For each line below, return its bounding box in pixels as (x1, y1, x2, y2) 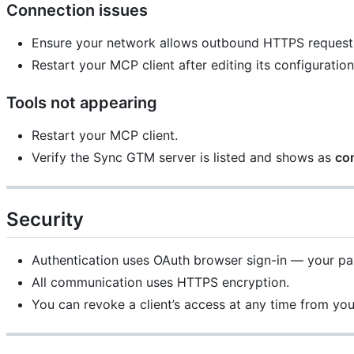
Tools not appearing (6, 92, 157, 112)
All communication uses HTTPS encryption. (32, 274, 289, 290)
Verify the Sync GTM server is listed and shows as (32, 149, 335, 165)
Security (6, 207, 84, 231)
